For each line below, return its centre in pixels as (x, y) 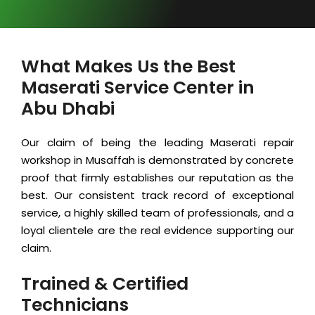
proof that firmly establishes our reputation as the (157, 178)
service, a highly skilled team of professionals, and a (157, 213)
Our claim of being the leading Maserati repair (157, 143)
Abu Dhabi (68, 109)
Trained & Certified (105, 284)
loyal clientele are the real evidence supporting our (157, 231)
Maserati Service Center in (138, 88)
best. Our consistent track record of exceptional (157, 195)
